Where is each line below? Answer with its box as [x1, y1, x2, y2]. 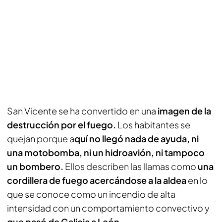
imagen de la [156, 105, 211, 116]
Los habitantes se [116, 119, 190, 130]
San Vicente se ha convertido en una [7, 105, 156, 116]
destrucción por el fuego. [7, 119, 116, 130]
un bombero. [7, 161, 63, 172]
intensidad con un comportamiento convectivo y [7, 202, 210, 214]
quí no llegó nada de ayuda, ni [74, 133, 199, 144]
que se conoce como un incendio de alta [7, 188, 175, 200]
